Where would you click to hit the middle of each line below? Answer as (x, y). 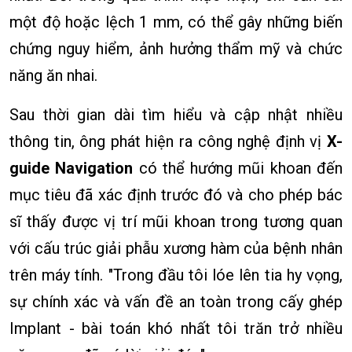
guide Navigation (71, 169)
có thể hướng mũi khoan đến (238, 169)
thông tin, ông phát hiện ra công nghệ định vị (168, 142)
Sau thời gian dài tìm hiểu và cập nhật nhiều (176, 115)
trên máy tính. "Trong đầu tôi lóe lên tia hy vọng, (176, 275)
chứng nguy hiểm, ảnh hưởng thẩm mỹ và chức (176, 49)
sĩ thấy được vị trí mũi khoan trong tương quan (176, 222)
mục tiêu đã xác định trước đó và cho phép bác (176, 195)
